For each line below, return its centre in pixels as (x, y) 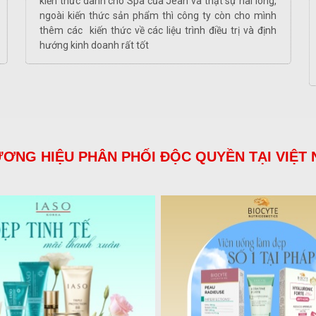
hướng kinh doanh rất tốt (95, 45)
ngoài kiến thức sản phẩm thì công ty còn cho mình (158, 15)
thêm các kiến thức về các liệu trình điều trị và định (158, 30)
